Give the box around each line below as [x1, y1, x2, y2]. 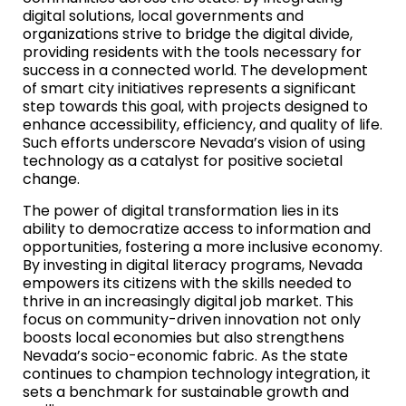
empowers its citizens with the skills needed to [23, 272, 352, 294]
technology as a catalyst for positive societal [23, 150, 343, 171]
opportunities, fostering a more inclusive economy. [23, 236, 382, 257]
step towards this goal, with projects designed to [23, 95, 368, 117]
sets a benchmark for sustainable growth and [23, 381, 349, 402]
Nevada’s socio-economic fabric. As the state [23, 344, 348, 366]
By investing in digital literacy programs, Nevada [23, 254, 362, 275]
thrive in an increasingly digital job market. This [23, 290, 353, 312]
